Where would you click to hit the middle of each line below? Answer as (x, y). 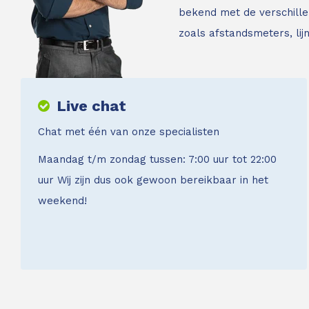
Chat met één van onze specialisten (129, 131)
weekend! (62, 200)
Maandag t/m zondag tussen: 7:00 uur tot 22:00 (157, 159)
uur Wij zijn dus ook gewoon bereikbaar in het (153, 180)
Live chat (91, 106)
